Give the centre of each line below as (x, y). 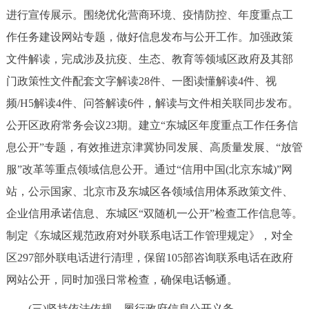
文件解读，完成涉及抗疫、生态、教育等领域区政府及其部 (149, 59)
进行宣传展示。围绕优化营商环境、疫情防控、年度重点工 (149, 14)
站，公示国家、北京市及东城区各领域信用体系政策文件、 (149, 191)
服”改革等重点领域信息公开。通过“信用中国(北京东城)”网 (149, 169)
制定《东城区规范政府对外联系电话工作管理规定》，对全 (149, 235)
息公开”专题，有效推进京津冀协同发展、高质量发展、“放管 (154, 147)
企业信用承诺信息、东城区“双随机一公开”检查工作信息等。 (154, 213)
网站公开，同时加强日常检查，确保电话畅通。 (122, 279)
